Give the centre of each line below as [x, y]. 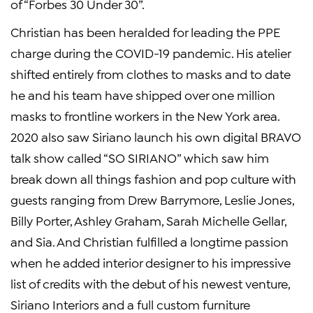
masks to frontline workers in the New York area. [145, 115]
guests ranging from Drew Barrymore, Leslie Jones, [152, 199]
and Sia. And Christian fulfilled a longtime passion [150, 241]
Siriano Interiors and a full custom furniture [130, 304]
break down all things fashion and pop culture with [153, 178]
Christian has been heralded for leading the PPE [145, 31]
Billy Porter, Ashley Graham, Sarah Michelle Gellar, [148, 220]
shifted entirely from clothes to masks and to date [151, 73]
